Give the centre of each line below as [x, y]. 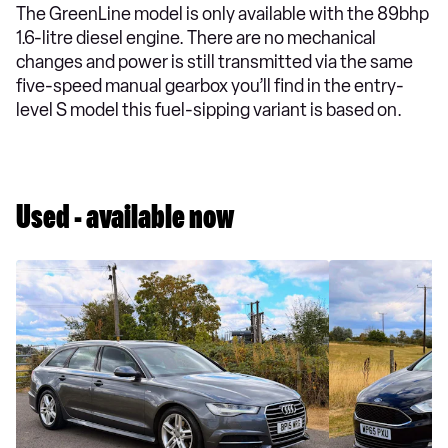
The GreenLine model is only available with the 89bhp [222, 14]
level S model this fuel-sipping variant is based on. [209, 110]
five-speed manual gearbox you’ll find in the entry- [210, 86]
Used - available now [125, 221]
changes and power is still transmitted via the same [214, 62]
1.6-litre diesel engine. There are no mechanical [196, 38]
